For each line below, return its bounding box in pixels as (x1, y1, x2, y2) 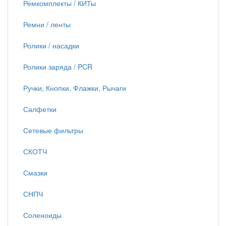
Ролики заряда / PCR (23, 62, 92, 72)
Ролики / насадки (23, 40, 79, 50)
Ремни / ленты (23, 19, 71, 29)
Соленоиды (23, 210, 62, 220)
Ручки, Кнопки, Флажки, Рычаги (23, 83, 126, 93)
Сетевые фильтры (23, 125, 83, 135)
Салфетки (23, 104, 56, 114)
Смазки (23, 167, 47, 178)
